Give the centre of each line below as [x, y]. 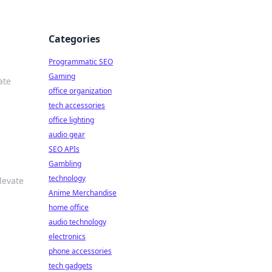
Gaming [62, 76]
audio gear [67, 134]
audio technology [77, 222]
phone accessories [80, 251]
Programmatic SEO [81, 62]
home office [69, 207]
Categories [74, 39]
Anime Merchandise [83, 193]
